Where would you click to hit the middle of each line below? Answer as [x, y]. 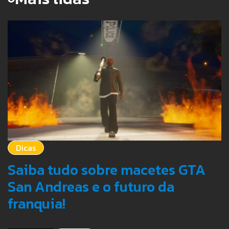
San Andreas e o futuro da [91, 187]
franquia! [37, 204]
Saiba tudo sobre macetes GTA [107, 170]
